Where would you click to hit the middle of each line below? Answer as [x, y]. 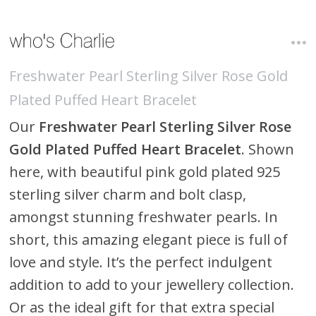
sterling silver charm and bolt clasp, [128, 194]
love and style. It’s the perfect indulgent [141, 262]
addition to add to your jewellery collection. [152, 284]
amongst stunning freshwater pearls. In [144, 217]
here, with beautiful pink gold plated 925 [145, 171]
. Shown [268, 149]
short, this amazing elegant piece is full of [149, 239]
